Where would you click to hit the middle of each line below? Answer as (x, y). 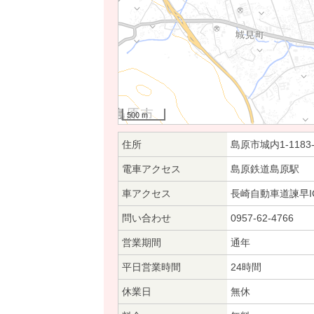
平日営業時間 (151, 267)
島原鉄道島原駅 (265, 169)
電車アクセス (151, 169)
